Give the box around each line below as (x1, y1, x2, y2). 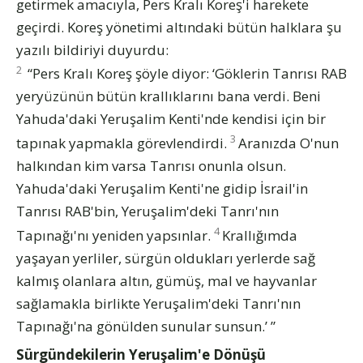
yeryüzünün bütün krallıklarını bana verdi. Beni (16, 87, 321, 106)
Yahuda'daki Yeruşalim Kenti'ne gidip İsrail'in (16, 178, 308, 198)
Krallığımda (222, 225, 297, 245)
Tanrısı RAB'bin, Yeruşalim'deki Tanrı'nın (16, 201, 279, 220)
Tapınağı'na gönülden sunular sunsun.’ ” (16, 316, 275, 335)
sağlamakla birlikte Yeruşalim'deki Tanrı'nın (16, 293, 301, 313)
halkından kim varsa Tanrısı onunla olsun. (16, 156, 286, 175)
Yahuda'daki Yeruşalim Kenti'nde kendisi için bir (16, 109, 326, 129)
